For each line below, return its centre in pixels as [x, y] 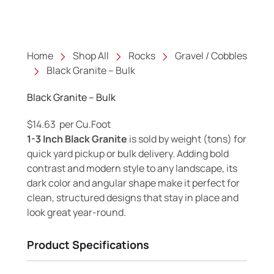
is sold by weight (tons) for [187, 139]
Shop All [91, 56]
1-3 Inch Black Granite [77, 139]
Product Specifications [88, 245]
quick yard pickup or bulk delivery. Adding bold [128, 154]
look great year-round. [76, 213]
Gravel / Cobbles [211, 56]
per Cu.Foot [83, 124]
